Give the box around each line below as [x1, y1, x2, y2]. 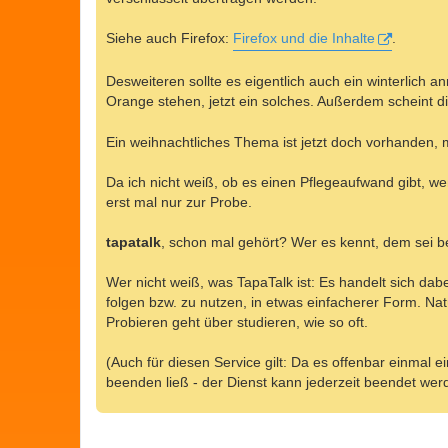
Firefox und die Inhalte [233, 30, 375, 47]
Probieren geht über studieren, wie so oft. [106, 313, 368, 330]
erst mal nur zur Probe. [106, 193, 252, 210]
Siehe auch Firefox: [106, 30, 233, 47]
